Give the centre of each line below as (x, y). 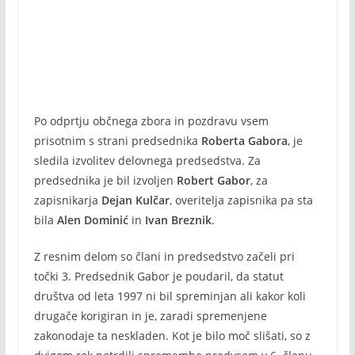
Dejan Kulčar (135, 200)
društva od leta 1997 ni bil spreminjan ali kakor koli (170, 296)
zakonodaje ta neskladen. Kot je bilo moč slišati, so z (172, 336)
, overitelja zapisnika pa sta (241, 200)
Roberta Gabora (244, 141)
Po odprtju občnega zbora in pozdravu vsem (151, 121)
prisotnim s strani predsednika (117, 141)
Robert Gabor (213, 180)
